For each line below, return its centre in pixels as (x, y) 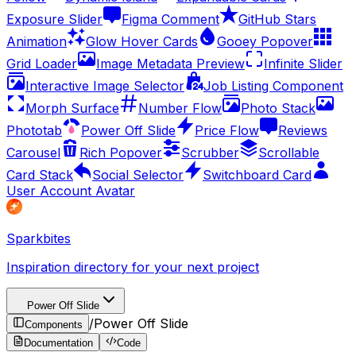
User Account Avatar (71, 190)
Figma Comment (170, 19)
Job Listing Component (273, 85)
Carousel (33, 152)
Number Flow (180, 108)
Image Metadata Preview (170, 63)
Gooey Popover (265, 41)
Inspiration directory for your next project (133, 267)
